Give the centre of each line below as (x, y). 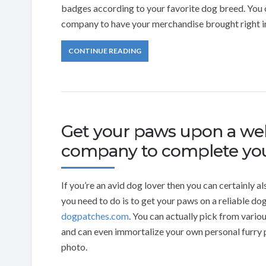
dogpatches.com (95, 216)
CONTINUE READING (105, 50)
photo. (74, 246)
